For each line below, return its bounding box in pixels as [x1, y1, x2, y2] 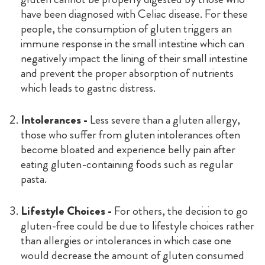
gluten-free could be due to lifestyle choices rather [20, 216, 254, 234]
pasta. [20, 170, 47, 188]
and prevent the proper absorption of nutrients [20, 64, 234, 82]
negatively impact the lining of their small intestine [20, 49, 248, 67]
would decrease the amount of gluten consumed [20, 246, 244, 264]
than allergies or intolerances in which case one [20, 231, 231, 249]
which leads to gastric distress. [20, 79, 156, 96]
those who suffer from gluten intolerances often [20, 125, 240, 143]
